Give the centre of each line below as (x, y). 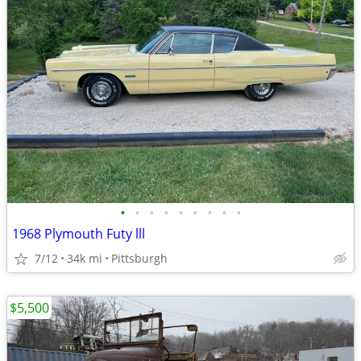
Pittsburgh (139, 258)
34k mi (85, 258)
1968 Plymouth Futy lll (79, 234)
